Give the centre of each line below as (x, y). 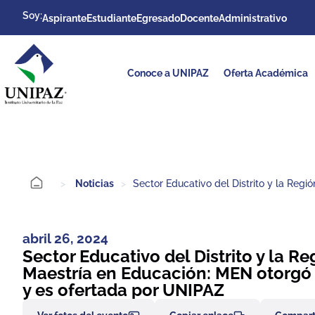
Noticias (95, 184)
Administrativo (253, 18)
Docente (199, 18)
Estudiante (111, 18)
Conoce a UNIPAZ (168, 73)
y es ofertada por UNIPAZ (123, 290)
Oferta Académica (266, 73)
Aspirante (64, 18)
